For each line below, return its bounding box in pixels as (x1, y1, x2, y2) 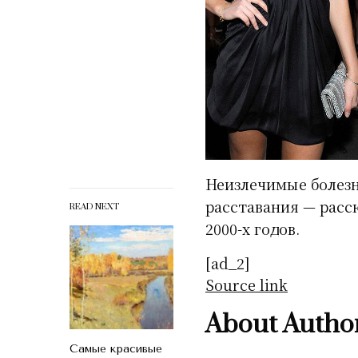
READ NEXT (70, 201, 119, 213)
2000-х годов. (205, 217, 300, 239)
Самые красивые (70, 341, 162, 356)
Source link (205, 273, 288, 295)
